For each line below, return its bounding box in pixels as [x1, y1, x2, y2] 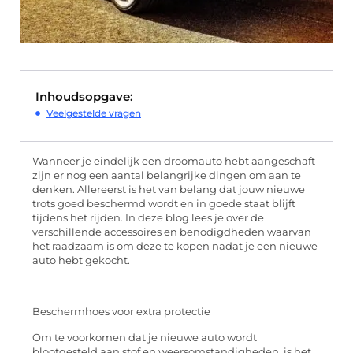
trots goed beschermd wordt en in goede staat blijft [32, 198, 295, 210]
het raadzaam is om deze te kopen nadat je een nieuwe [32, 240, 318, 253]
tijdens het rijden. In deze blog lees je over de [32, 212, 264, 225]
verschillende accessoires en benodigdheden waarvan [32, 226, 311, 239]
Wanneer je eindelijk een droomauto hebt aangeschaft [32, 155, 315, 168]
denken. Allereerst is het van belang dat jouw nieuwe [32, 184, 305, 196]
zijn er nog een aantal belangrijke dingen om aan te [32, 169, 301, 182]
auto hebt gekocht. [32, 255, 130, 267]
